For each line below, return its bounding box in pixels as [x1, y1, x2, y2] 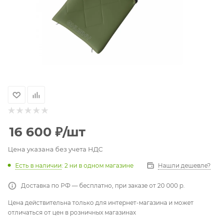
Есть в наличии [15, 162, 62, 169]
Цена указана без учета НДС [8, 145, 103, 153]
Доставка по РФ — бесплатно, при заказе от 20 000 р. [21, 182, 185, 189]
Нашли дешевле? [158, 162, 211, 169]
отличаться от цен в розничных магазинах [8, 209, 136, 216]
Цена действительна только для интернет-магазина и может [8, 199, 194, 206]
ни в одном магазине [69, 162, 133, 169]
